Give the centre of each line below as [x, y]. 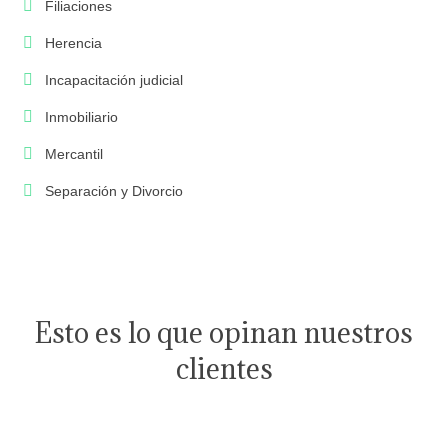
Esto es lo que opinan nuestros [224, 333]
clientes [224, 369]
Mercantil [74, 154]
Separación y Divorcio [114, 191]
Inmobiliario [81, 117]
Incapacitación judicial [114, 80]
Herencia [73, 43]
